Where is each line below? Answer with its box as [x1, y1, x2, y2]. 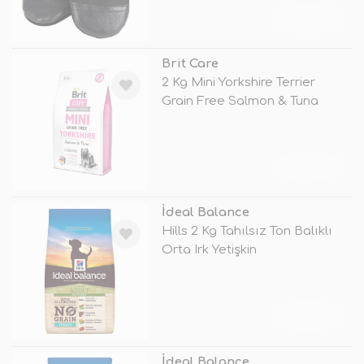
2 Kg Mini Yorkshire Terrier [161, 76, 315, 90]
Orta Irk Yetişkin [161, 243, 257, 258]
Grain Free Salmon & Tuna [161, 94, 318, 109]
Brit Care [161, 57, 219, 71]
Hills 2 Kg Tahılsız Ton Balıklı [161, 224, 332, 239]
